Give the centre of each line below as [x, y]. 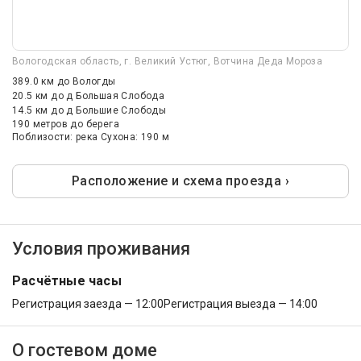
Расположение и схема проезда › [180, 181]
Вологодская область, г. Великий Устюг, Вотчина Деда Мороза [168, 62]
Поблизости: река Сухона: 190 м [91, 137]
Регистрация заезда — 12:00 [88, 304]
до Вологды [86, 82]
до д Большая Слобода [108, 96]
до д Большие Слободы [109, 111]
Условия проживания [101, 249]
